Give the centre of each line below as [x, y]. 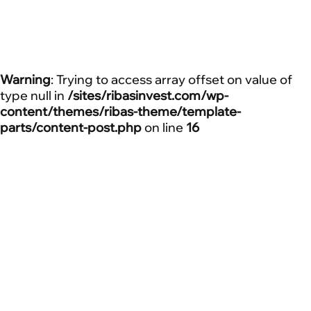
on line [164, 127]
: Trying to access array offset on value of [171, 79]
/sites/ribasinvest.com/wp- [148, 95]
